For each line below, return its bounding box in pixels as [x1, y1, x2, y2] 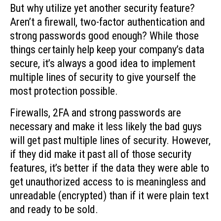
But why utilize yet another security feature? [10, 1, 195, 14]
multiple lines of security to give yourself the [10, 71, 196, 83]
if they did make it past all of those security [10, 148, 191, 161]
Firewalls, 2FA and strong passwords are [10, 107, 181, 119]
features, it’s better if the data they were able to [10, 162, 209, 175]
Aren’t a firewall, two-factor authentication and [10, 15, 205, 28]
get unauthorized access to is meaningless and [10, 176, 206, 188]
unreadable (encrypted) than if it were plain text [10, 189, 209, 202]
